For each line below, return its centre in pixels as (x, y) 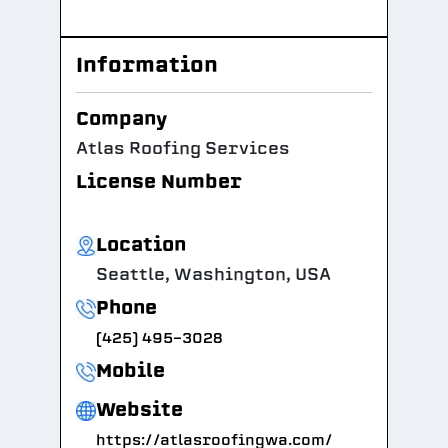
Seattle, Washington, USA (213, 274)
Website (139, 409)
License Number (159, 181)
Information (147, 64)
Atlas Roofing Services (183, 148)
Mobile (130, 370)
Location (141, 244)
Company (121, 118)
